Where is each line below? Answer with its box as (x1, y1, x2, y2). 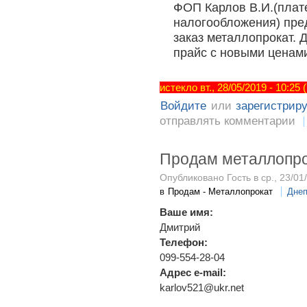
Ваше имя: (160, 206, 216, 218)
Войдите (160, 99, 207, 112)
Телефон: (160, 236, 210, 248)
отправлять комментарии (160, 114, 295, 127)
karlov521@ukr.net (160, 281, 244, 293)
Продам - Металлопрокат (168, 186, 273, 197)
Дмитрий (160, 221, 200, 233)
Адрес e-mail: (160, 266, 229, 278)
